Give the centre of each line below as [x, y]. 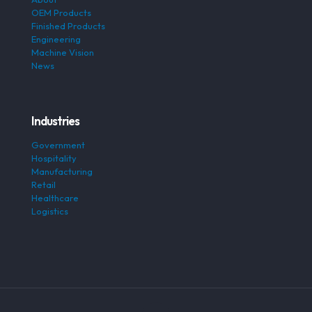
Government [58, 145]
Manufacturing [62, 172]
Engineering [56, 39]
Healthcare [55, 198]
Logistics [50, 211]
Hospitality [54, 158]
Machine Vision [63, 53]
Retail [44, 185]
